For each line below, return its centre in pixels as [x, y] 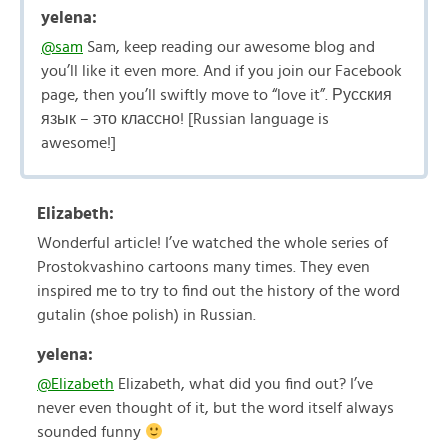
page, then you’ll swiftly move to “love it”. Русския [216, 95]
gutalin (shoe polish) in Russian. [146, 315]
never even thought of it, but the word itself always [215, 408]
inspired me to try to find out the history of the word [218, 291]
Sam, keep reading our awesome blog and [229, 47]
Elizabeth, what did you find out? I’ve [243, 384]
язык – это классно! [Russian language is [185, 119]
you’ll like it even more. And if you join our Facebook [221, 71]
